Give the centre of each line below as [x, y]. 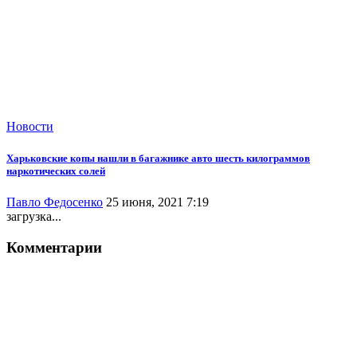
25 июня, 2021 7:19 [157, 202]
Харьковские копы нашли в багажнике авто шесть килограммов [158, 158]
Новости [30, 127]
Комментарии [54, 247]
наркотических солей [56, 171]
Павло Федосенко [55, 202]
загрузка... [34, 216]
